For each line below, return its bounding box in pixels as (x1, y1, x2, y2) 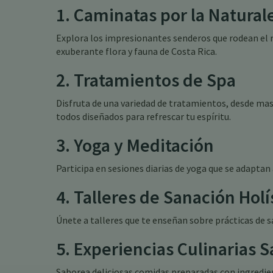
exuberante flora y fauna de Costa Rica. (56, 45, 217, 57)
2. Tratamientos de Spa (56, 68, 236, 91)
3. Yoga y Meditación (56, 133, 214, 157)
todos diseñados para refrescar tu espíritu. (56, 110, 231, 122)
